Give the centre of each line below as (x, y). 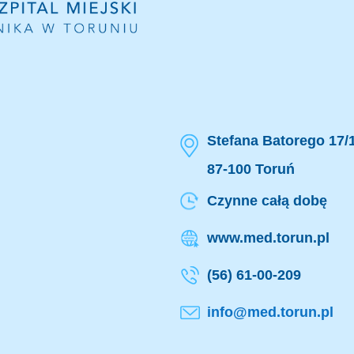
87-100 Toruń (250, 169)
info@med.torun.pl (270, 313)
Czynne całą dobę (267, 201)
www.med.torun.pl (268, 238)
